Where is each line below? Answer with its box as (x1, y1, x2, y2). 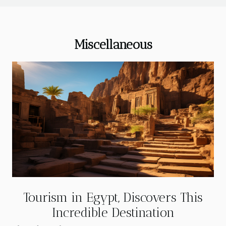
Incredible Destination (51, 204, 175, 220)
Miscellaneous (74, 37, 152, 52)
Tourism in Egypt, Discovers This (23, 189, 203, 205)
